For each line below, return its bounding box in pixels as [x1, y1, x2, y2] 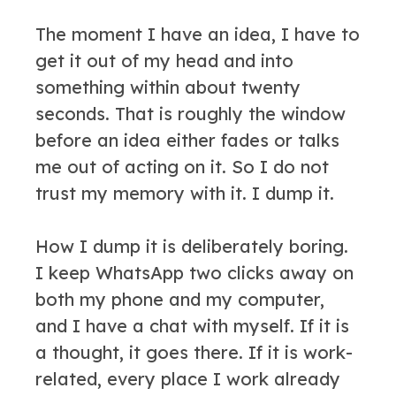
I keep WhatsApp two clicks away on [35, 262, 354, 284]
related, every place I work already [35, 368, 340, 390]
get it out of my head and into [35, 49, 293, 72]
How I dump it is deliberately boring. [35, 235, 348, 257]
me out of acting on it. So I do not [35, 156, 329, 178]
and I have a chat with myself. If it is [35, 315, 349, 337]
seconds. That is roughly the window [35, 103, 346, 125]
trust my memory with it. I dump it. [35, 182, 334, 204]
